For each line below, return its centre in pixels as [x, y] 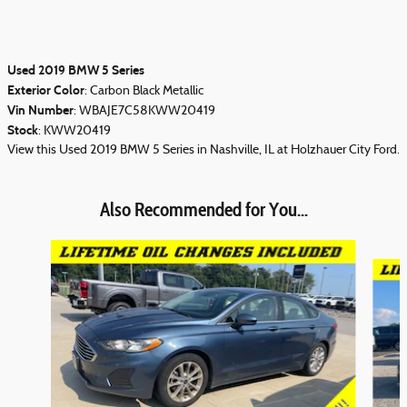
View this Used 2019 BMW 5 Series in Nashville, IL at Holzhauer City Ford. [203, 151]
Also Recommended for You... [203, 210]
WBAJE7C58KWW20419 [147, 112]
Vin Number [40, 111]
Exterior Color [46, 91]
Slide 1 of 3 [35, 249]
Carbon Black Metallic [147, 92]
